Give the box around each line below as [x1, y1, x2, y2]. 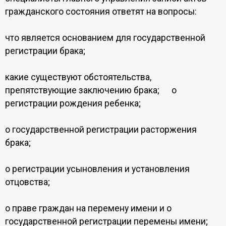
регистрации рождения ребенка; [5, 98, 141, 108]
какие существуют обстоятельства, [5, 72, 151, 82]
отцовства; [5, 177, 50, 187]
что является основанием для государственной [5, 33, 205, 43]
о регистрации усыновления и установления [5, 164, 190, 174]
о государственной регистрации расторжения [5, 125, 197, 135]
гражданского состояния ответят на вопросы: [5, 7, 197, 17]
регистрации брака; [5, 46, 85, 56]
